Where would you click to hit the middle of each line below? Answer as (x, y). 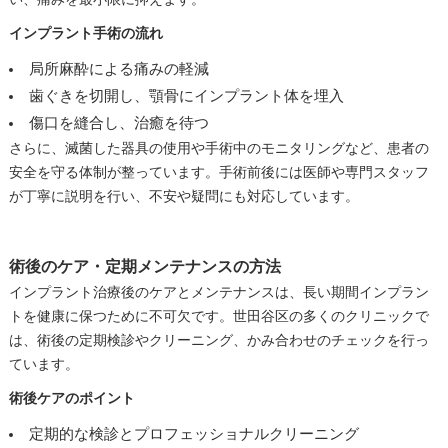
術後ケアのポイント (71, 398)
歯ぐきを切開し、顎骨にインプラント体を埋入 (186, 95)
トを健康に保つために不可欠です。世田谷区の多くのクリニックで (218, 316)
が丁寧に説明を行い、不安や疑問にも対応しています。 (183, 196)
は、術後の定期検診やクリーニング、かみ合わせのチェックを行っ (218, 340)
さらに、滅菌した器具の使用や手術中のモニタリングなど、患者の (218, 148)
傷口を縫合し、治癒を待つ (118, 122)
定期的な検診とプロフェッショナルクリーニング (193, 433)
